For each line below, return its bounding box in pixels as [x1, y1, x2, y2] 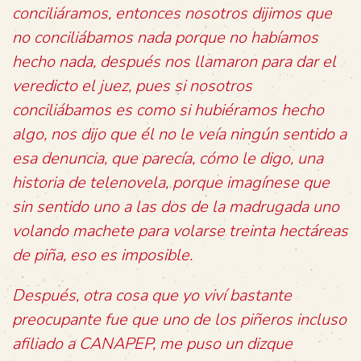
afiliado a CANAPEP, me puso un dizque [12, 333, 293, 355]
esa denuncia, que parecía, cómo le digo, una [12, 147, 323, 169]
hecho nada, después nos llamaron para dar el [12, 51, 336, 73]
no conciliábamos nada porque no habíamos [12, 27, 318, 48]
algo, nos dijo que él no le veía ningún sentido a [12, 123, 346, 145]
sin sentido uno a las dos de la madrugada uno [12, 196, 339, 218]
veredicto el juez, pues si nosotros [12, 75, 252, 97]
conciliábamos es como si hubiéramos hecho [12, 99, 324, 121]
